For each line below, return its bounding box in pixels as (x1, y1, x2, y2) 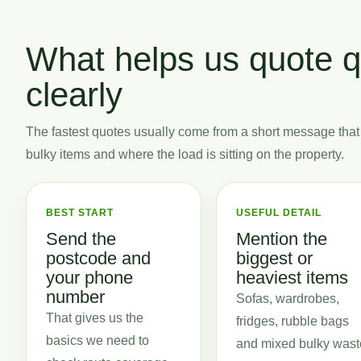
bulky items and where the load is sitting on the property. (26, 147, 344, 161)
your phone (46, 268, 133, 288)
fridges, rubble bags (236, 314, 350, 328)
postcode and (46, 248, 151, 268)
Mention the (236, 229, 328, 249)
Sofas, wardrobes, (236, 292, 340, 305)
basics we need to (46, 334, 149, 347)
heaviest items (236, 268, 349, 288)
